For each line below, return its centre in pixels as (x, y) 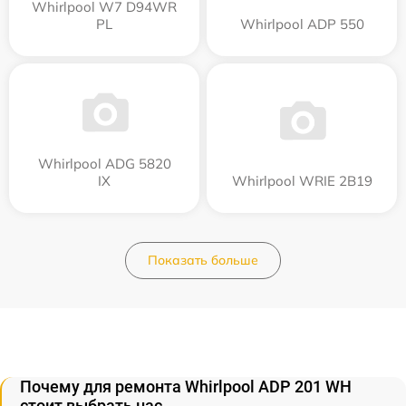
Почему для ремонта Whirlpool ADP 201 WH (186, 387)
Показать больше (203, 261)
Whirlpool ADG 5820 (104, 164)
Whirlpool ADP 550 (302, 24)
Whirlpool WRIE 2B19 (302, 181)
